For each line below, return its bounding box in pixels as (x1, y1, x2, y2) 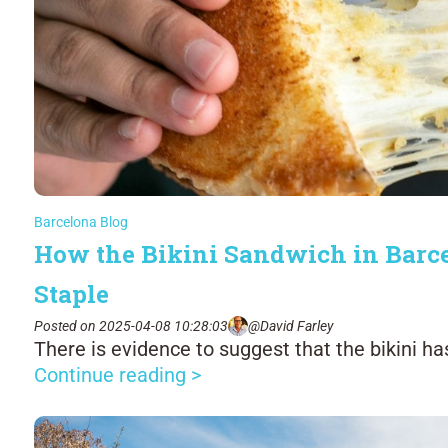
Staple (34, 278, 109, 310)
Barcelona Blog (34, 214, 128, 230)
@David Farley (248, 317, 333, 334)
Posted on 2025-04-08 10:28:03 (34, 317, 228, 334)
